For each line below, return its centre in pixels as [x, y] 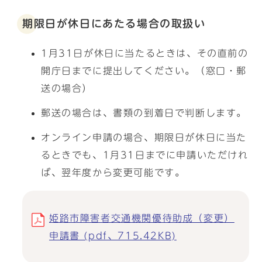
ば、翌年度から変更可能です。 [113, 173]
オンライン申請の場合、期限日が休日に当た [144, 137]
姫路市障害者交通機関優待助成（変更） [142, 218]
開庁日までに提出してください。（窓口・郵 [144, 71]
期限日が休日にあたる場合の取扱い [114, 24]
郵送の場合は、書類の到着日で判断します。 [144, 113]
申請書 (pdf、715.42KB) [113, 236]
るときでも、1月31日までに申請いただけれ [145, 155]
